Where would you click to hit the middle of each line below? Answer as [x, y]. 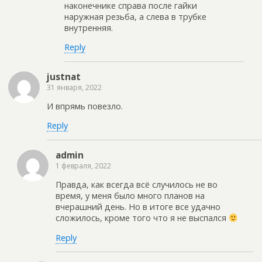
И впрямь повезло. [85, 106]
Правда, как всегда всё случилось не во [137, 185]
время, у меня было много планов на [130, 196]
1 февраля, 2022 [83, 166]
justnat [64, 76]
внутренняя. [89, 27]
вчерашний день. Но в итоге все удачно [138, 207]
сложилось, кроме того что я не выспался [142, 218]
